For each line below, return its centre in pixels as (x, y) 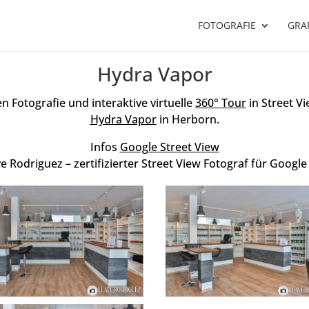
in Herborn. (188, 119)
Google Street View (169, 147)
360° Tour (221, 103)
